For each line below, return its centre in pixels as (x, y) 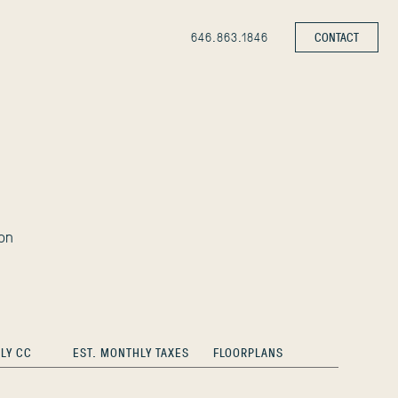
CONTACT (337, 37)
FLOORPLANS (248, 352)
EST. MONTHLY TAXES (131, 352)
